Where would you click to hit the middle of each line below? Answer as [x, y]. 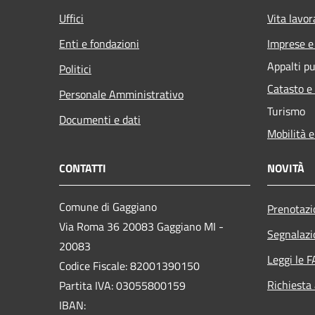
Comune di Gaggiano [108, 206]
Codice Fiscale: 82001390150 [129, 265]
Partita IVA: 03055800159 [122, 285]
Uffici [71, 18]
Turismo [286, 111]
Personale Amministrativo [121, 94]
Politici [75, 69]
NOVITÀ [286, 168]
